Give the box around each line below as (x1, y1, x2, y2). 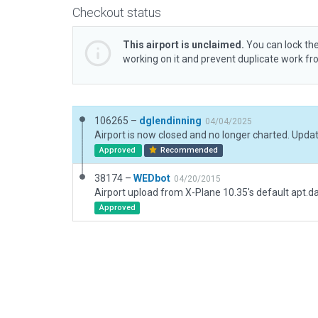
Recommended (158, 146, 219, 155)
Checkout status (72, 5, 161, 20)
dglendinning (139, 115, 202, 126)
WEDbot (133, 172, 170, 184)
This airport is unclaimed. (123, 39, 244, 50)
